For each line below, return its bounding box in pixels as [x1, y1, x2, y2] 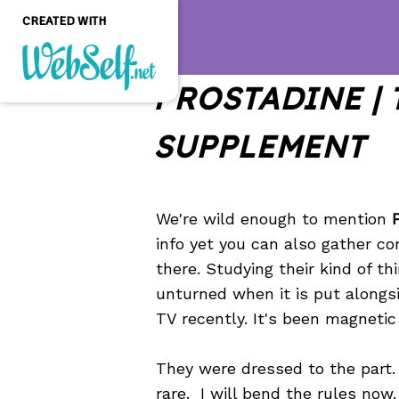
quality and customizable [22, 119, 153, 134]
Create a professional [22, 104, 137, 119]
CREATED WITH [22, 13, 106, 28]
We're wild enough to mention [156, 209, 392, 228]
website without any [22, 134, 128, 150]
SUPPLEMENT [153, 127, 365, 166]
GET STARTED [54, 187, 124, 202]
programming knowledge [22, 150, 154, 165]
